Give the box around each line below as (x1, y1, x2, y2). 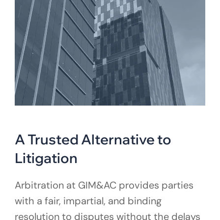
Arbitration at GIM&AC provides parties (15, 179, 193, 192)
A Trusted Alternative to (15, 131, 171, 148)
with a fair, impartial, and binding (15, 194, 162, 208)
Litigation (15, 149, 78, 167)
